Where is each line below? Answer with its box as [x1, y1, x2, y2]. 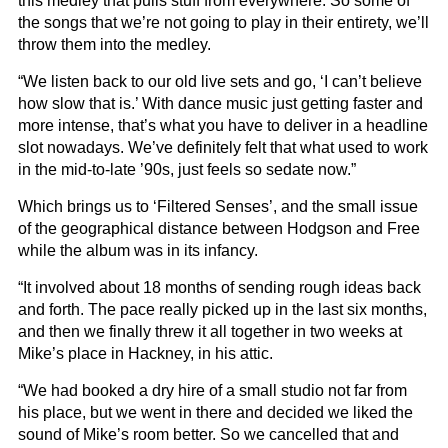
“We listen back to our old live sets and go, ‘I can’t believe [18, 72, 422, 90]
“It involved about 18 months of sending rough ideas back [18, 278, 421, 296]
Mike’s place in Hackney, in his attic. [18, 344, 273, 362]
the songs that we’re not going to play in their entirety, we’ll [18, 13, 429, 31]
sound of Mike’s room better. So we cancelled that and [18, 425, 399, 443]
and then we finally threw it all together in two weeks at [18, 322, 402, 340]
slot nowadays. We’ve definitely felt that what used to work [18, 138, 428, 156]
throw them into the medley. [18, 35, 211, 53]
